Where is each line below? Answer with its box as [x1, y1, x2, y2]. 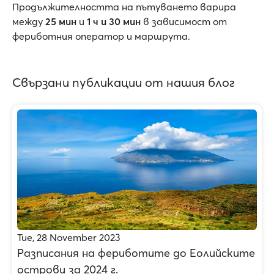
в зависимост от [141, 15, 227, 28]
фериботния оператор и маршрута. [12, 30, 190, 42]
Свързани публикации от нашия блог [12, 75, 235, 90]
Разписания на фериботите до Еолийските [17, 246, 255, 260]
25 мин [45, 15, 76, 28]
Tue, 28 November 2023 [17, 231, 120, 243]
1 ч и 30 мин [87, 15, 141, 28]
